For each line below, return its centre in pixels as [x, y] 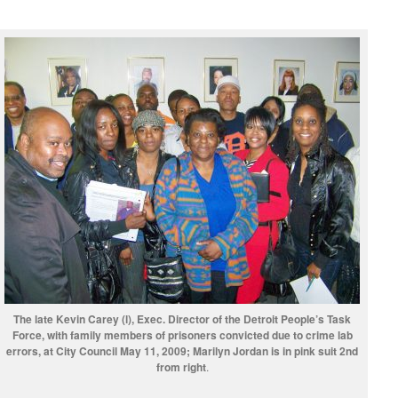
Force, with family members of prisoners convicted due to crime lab [182, 335]
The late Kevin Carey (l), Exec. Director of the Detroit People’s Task [182, 319]
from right [181, 367]
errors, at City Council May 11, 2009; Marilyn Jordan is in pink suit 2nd [182, 351]
